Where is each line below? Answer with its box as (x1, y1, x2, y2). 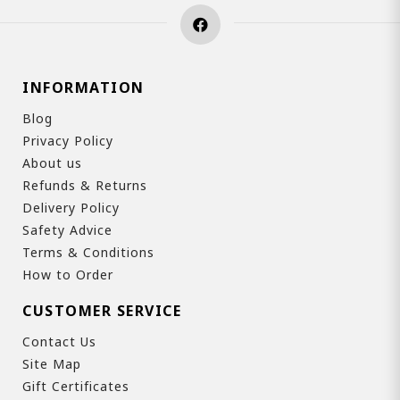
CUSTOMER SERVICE (22, 300, 181, 321)
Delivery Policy (22, 198, 120, 216)
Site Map (22, 354, 81, 372)
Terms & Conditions (22, 243, 154, 261)
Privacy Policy (22, 131, 113, 149)
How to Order (22, 265, 113, 283)
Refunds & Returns (22, 176, 147, 194)
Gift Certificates (22, 377, 129, 395)
